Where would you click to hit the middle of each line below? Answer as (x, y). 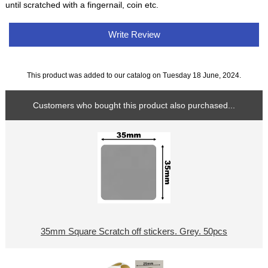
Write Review (134, 35)
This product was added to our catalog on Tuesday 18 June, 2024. (134, 75)
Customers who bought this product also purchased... (134, 105)
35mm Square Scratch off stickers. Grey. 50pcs (134, 232)
